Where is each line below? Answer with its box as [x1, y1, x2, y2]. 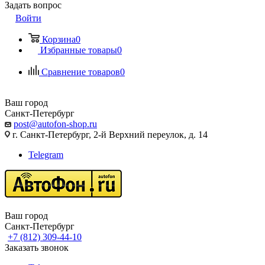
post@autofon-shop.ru [14, 119, 97, 129]
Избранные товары [40, 45, 117, 55]
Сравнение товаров [41, 67, 120, 77]
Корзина [42, 34, 76, 44]
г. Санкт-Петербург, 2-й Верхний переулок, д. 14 [10, 130, 208, 140]
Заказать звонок [5, 243, 69, 253]
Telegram [28, 150, 63, 160]
